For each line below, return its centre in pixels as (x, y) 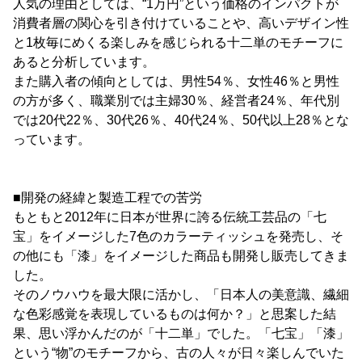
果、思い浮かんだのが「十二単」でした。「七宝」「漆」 (181, 333)
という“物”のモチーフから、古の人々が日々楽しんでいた (179, 353)
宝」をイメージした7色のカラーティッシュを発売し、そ (178, 236)
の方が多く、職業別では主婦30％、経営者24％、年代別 (176, 101)
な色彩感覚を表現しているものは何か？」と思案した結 (175, 314)
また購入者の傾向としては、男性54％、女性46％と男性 (176, 81)
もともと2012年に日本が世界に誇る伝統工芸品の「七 (170, 217)
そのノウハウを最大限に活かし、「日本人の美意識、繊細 (181, 295)
